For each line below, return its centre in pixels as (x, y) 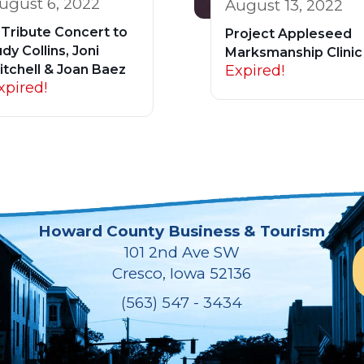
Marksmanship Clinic (294, 52)
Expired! (255, 70)
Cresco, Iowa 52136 (182, 273)
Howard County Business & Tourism (182, 231)
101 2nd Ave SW (182, 252)
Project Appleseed (288, 33)
